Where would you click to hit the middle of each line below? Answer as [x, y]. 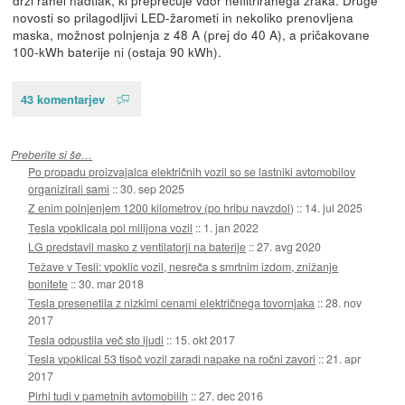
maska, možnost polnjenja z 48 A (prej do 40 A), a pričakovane [191, 34]
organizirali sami [69, 188]
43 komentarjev [62, 99]
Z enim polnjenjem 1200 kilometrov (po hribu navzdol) [161, 208]
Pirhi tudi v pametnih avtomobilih [108, 395]
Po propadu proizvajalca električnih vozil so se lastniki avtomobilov [192, 171]
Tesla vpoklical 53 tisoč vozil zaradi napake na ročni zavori [172, 359]
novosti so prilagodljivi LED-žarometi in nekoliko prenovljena [183, 17]
